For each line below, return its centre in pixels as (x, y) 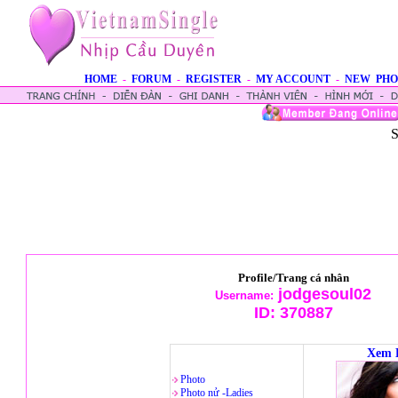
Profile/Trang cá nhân (293, 278)
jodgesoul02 (322, 294)
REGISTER (214, 79)
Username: (244, 295)
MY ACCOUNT (293, 79)
